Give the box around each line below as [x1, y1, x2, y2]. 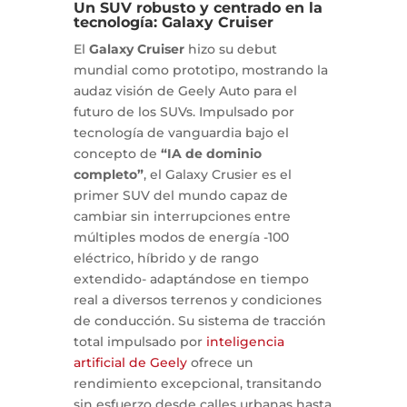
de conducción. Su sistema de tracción [73, 313, 326, 330]
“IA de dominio [160, 145, 262, 163]
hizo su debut [184, 41, 277, 58]
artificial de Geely [73, 354, 187, 372]
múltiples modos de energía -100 [73, 229, 289, 246]
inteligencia [205, 333, 284, 351]
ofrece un [186, 354, 253, 372]
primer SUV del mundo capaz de [73, 187, 288, 204]
